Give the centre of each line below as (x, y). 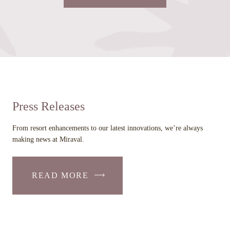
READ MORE (60, 175)
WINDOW (138, 68)
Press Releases (49, 106)
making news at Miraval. (48, 139)
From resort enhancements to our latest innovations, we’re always (108, 128)
